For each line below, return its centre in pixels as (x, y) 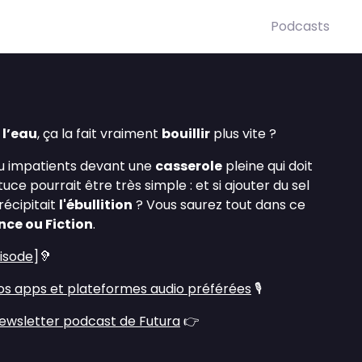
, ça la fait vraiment (99, 134)
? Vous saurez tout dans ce (219, 205)
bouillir (186, 134)
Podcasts (300, 26)
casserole (189, 166)
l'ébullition (96, 205)
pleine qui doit (267, 166)
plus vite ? (243, 134)
